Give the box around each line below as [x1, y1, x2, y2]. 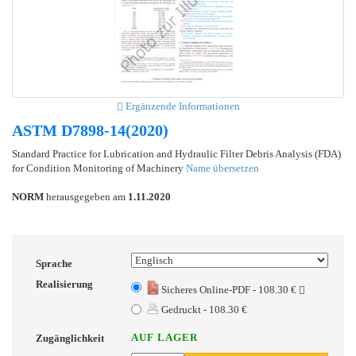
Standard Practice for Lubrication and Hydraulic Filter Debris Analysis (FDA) [12, 147, 341, 160]
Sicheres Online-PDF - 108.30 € [159, 283, 299, 296]
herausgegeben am [44, 190, 128, 203]
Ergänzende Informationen [122, 99, 240, 112]
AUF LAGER [131, 331, 198, 343]
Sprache [36, 257, 72, 269]
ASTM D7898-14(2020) [12, 121, 168, 139]
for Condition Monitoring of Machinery [12, 161, 186, 174]
